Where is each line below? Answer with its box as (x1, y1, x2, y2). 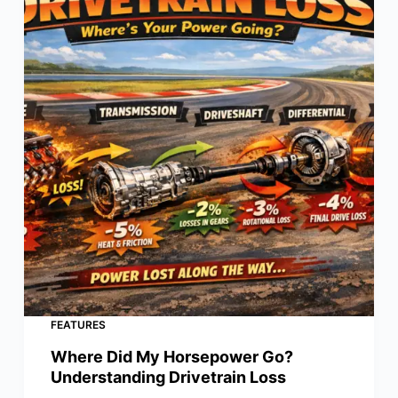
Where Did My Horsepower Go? (50, 347, 293, 367)
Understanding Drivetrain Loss (50, 368, 286, 387)
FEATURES (50, 318, 106, 332)
